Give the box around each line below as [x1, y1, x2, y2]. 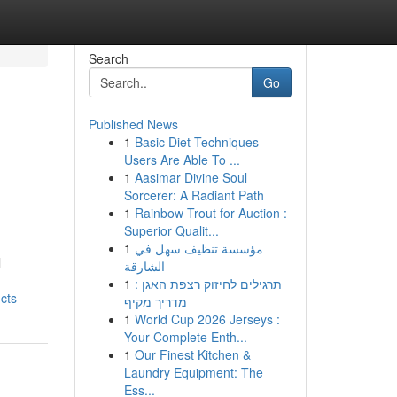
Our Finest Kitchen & [134, 346, 251, 363]
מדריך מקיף [123, 292, 187, 310]
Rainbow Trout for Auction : [134, 204, 287, 222]
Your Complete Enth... [123, 328, 247, 346]
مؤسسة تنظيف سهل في [134, 239, 263, 257]
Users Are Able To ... [123, 151, 240, 168]
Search [88, 50, 128, 67]
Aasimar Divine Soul [134, 168, 247, 186]
